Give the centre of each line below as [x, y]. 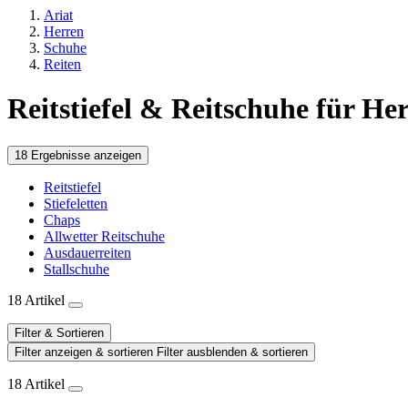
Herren [64, 31]
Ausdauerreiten [87, 252]
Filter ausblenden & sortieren [232, 352]
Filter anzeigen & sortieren [86, 352]
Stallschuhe [76, 269]
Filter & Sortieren [59, 332]
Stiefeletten [76, 203]
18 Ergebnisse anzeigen [78, 155]
